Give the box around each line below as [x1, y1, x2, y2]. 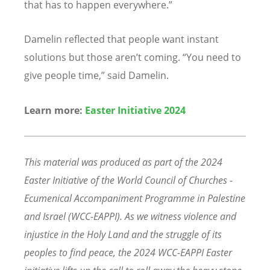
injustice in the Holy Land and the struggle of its [24, 227, 222, 241]
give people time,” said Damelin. [24, 69, 169, 83]
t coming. [138, 51, 183, 64]
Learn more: [24, 103, 85, 117]
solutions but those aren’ [24, 51, 138, 64]
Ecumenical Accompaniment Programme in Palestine [24, 191, 245, 205]
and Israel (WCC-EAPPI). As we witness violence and [24, 209, 236, 223]
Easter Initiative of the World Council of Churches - [24, 173, 233, 187]
